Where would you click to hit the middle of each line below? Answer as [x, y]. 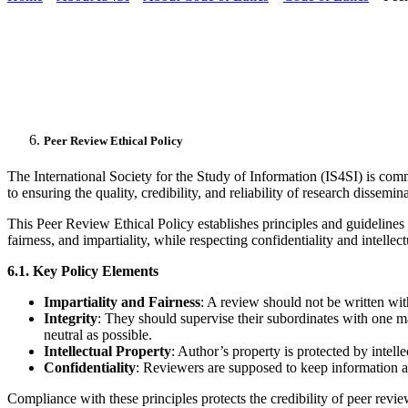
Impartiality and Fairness [122, 302]
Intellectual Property [107, 352]
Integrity [71, 319]
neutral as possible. [98, 335]
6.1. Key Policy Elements [83, 271]
